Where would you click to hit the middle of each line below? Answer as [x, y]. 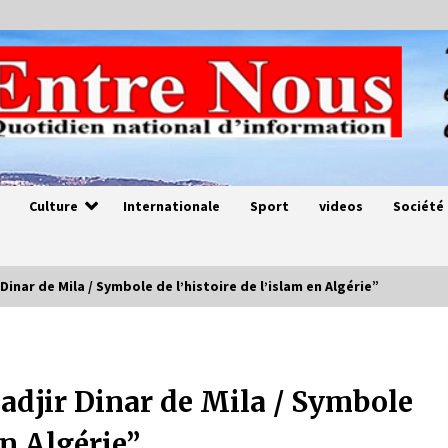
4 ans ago [213, 381]
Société [418, 206]
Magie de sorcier [220, 358]
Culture [53, 206]
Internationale [171, 206]
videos [341, 206]
